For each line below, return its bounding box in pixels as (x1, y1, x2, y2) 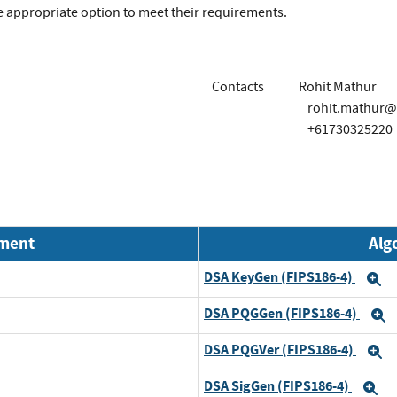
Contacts (212, 77, 264, 96)
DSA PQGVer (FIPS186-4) (204, 340, 356, 360)
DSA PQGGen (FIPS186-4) (204, 304, 360, 323)
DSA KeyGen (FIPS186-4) (204, 268, 355, 287)
